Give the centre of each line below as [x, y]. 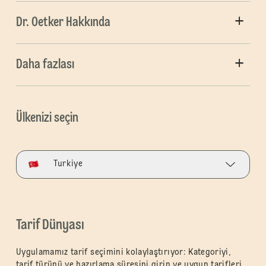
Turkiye [68, 164]
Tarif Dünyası [50, 225]
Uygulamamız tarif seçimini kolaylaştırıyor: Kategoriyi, [123, 252]
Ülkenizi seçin [47, 118]
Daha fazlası [45, 64]
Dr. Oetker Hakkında [63, 22]
